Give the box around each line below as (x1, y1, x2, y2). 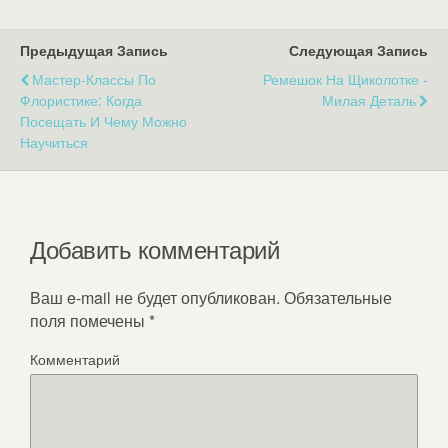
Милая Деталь (322, 88, 416, 110)
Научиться (20, 130, 88, 152)
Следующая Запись (289, 39, 428, 60)
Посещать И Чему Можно (20, 109, 187, 131)
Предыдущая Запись (20, 39, 168, 60)
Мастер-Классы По (32, 67, 156, 89)
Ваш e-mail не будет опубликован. (30, 285, 280, 309)
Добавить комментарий (30, 230, 280, 266)
